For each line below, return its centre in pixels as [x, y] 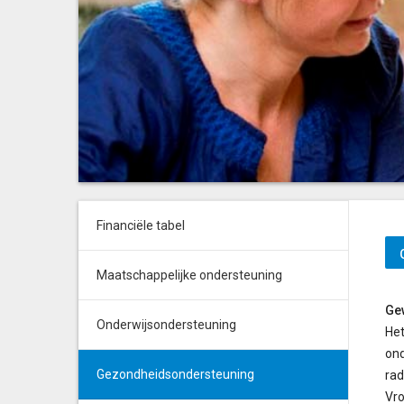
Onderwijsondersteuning [166, 325]
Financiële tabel [141, 225]
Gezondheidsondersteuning [175, 374]
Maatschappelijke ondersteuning [189, 275]
